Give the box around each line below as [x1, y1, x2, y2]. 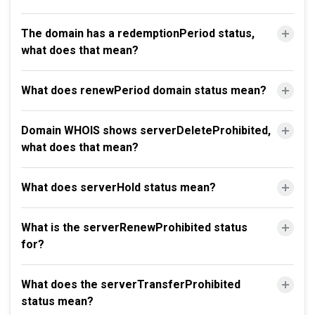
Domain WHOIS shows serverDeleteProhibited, [21, 124, 271, 137]
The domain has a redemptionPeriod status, [21, 27, 255, 40]
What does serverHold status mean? [21, 181, 216, 194]
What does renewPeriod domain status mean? [21, 84, 266, 97]
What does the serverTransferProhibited [21, 278, 240, 291]
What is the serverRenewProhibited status [21, 221, 247, 234]
